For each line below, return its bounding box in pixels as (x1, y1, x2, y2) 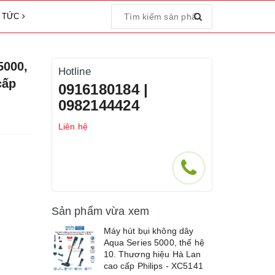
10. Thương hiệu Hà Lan (103, 249, 201, 259)
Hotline (58, 66, 91, 77)
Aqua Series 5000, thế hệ (103, 238, 204, 247)
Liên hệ (58, 122, 88, 131)
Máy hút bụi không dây (103, 226, 194, 236)
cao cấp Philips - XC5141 (103, 261, 203, 271)
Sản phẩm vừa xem (51, 205, 150, 217)
